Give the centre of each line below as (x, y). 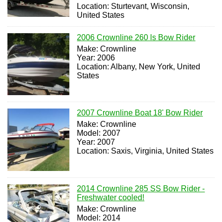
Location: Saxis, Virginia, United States (145, 151)
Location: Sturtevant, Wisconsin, (133, 6)
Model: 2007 (99, 133)
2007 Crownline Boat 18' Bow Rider (140, 113)
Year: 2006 (96, 58)
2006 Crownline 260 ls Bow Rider (136, 37)
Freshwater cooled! (111, 197)
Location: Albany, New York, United (139, 67)
